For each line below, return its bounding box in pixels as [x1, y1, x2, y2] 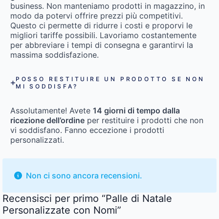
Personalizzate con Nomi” [2, 204, 121, 217]
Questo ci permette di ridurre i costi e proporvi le [10, 21, 193, 31]
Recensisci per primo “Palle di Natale [2, 193, 172, 205]
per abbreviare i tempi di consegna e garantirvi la [10, 40, 193, 50]
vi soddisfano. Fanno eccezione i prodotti [10, 125, 164, 135]
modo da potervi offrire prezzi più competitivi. [10, 11, 183, 21]
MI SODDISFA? [15, 83, 78, 90]
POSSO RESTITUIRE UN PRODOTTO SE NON [15, 75, 205, 83]
